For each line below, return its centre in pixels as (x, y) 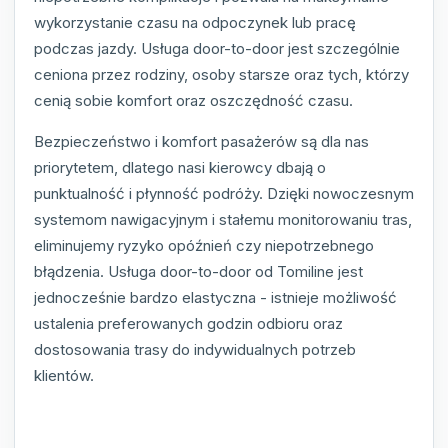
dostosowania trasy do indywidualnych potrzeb (195, 350)
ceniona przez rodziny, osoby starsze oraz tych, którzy (221, 75)
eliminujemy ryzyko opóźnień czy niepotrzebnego (204, 246)
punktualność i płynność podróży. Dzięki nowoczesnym (224, 194)
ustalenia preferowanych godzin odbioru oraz (188, 324)
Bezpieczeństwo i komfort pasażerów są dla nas (201, 142)
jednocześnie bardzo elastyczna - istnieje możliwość (215, 298)
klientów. (64, 376)
